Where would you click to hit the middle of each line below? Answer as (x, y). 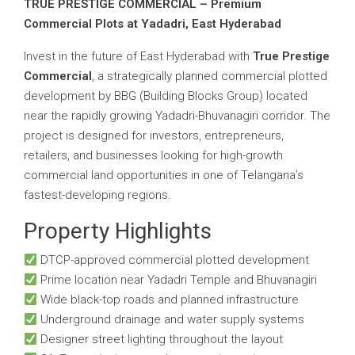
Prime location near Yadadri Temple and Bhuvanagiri (177, 280)
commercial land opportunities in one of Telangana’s (164, 175)
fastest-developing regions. (97, 195)
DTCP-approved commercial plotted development (174, 260)
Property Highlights (118, 231)
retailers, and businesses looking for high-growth (153, 155)
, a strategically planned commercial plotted (210, 76)
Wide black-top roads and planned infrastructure (168, 300)
